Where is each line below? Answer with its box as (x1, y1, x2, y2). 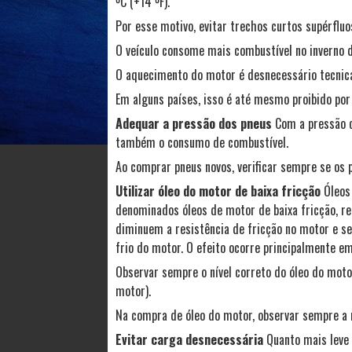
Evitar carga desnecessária (115, 330, 266, 349)
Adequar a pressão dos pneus (115, 114, 275, 133)
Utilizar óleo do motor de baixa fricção (115, 181, 324, 200)
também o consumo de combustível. (115, 133, 288, 152)
